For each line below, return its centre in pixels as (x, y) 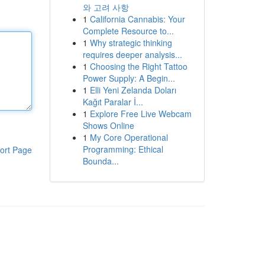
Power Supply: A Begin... (129, 78)
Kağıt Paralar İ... (113, 102)
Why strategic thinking (131, 43)
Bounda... (101, 161)
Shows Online (108, 125)
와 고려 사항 (106, 7)
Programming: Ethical (123, 149)
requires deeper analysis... (132, 54)
